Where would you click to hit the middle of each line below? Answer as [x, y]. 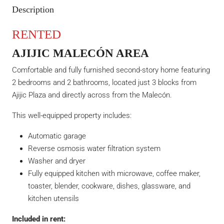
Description [33, 10]
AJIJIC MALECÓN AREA [80, 53]
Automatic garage [57, 136]
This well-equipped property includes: [72, 116]
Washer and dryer [57, 161]
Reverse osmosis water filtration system [94, 149]
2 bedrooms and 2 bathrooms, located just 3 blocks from [104, 83]
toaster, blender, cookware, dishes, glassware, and [109, 186]
